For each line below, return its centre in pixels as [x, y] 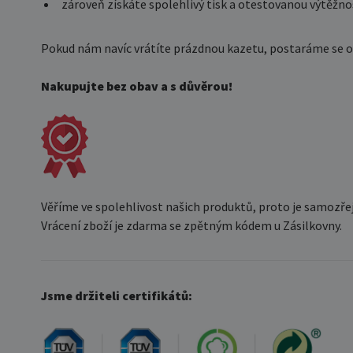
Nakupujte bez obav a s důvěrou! [137, 86]
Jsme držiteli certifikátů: [117, 296]
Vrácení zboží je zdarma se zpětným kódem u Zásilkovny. [191, 226]
